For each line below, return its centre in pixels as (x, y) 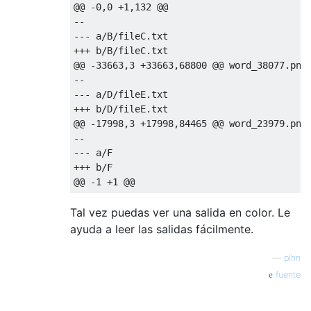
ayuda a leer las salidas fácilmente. (162, 229)
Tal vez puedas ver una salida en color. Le (180, 212)
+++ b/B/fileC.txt (121, 50)
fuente (287, 274)
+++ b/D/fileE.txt (121, 109)
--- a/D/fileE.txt (121, 94)
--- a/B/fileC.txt (121, 36)
